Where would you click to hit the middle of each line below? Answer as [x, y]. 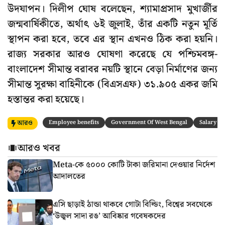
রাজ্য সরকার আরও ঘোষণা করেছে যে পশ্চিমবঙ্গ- [113, 54]
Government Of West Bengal [149, 123]
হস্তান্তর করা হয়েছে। [46, 100]
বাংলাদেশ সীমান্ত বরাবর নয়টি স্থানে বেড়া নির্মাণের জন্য [113, 70]
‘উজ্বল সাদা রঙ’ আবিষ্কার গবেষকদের [109, 216]
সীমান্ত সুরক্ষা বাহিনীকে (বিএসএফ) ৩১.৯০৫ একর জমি [113, 85]
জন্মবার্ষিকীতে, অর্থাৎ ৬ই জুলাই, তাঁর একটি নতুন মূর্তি [113, 24]
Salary [208, 123]
